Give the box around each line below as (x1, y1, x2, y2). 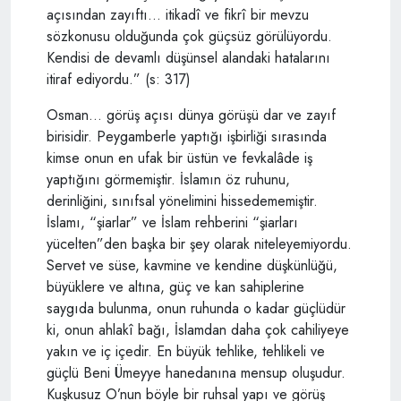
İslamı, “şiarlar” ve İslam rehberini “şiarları (47, 211, 298, 233)
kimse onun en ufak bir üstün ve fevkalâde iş (47, 147, 312, 168)
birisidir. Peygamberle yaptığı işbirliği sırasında (47, 125, 327, 147)
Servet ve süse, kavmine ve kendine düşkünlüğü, (47, 254, 337, 276)
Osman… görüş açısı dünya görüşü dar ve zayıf (47, 104, 336, 125)
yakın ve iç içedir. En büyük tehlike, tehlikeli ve (47, 340, 325, 362)
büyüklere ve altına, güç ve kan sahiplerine (47, 276, 304, 297)
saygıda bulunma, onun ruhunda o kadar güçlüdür (47, 297, 346, 319)
